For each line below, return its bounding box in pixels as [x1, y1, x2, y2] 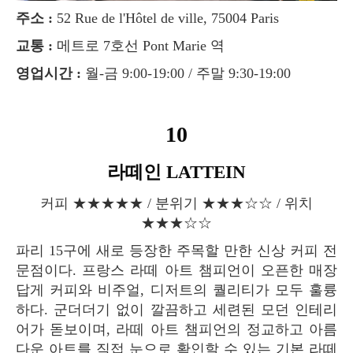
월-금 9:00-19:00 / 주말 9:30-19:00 [81, 65, 291, 81]
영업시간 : [30, 65, 81, 81]
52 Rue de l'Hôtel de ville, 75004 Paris [53, 9, 279, 26]
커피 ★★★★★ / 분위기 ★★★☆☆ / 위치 [40, 195, 54, 211]
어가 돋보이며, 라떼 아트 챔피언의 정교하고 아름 [16, 321, 337, 337]
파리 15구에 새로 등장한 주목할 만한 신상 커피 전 [16, 242, 30, 258]
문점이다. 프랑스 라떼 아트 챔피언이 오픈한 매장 [16, 262, 337, 278]
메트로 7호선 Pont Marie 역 [53, 37, 225, 54]
